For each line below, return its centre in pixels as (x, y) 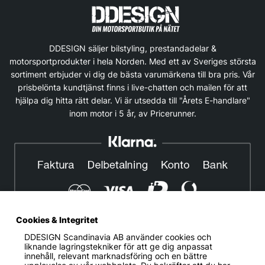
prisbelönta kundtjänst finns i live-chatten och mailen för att (132, 87)
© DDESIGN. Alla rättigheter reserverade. (132, 239)
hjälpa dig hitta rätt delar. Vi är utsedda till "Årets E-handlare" (132, 100)
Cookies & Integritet (57, 220)
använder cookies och (167, 237)
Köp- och (212, 258)
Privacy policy (102, 258)
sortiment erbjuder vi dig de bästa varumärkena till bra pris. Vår (132, 74)
